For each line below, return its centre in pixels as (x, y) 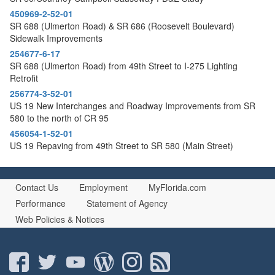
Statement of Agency (127, 203)
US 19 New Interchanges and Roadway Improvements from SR (133, 105)
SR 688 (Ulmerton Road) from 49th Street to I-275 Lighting (124, 65)
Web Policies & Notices (60, 219)
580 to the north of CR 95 (59, 118)
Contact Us (37, 187)
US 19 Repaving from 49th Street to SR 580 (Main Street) (122, 145)
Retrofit (24, 78)
